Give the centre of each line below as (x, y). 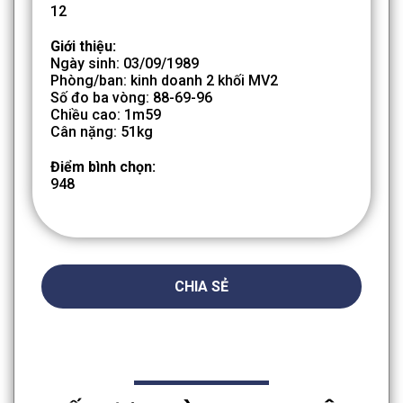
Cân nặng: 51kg (102, 132)
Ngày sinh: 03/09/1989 (125, 64)
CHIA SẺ (201, 287)
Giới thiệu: (83, 47)
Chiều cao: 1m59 (106, 115)
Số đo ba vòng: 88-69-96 (131, 98)
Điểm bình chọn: (103, 167)
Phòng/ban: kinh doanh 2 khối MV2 (164, 81)
